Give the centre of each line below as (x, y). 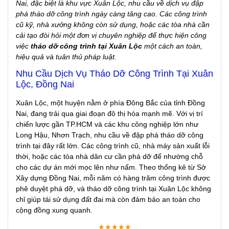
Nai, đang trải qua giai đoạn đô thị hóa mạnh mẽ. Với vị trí (109, 114)
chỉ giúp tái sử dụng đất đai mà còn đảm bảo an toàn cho (108, 200)
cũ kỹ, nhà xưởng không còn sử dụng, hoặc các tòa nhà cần (113, 25)
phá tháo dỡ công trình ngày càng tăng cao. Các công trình (111, 14)
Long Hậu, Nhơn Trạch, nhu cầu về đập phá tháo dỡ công (110, 135)
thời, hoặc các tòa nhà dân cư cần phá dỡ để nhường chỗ (109, 157)
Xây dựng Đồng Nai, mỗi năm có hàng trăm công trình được (113, 178)
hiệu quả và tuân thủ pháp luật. (66, 57)
